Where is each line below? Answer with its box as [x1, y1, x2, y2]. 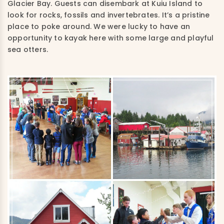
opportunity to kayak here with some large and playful [7, 32, 214, 43]
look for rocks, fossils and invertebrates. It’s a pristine [7, 9, 210, 20]
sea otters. [7, 44, 48, 54]
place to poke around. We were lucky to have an [7, 21, 190, 31]
